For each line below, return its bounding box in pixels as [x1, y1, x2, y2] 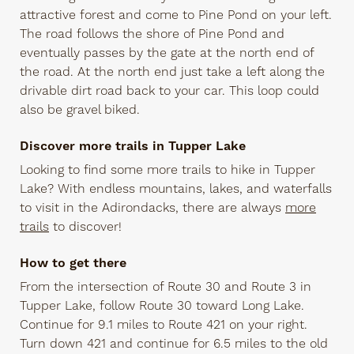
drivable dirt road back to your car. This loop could [20, 83, 319, 100]
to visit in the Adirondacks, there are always [20, 200, 285, 217]
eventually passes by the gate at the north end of [20, 45, 314, 62]
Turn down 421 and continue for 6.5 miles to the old [20, 336, 328, 352]
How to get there [20, 255, 126, 272]
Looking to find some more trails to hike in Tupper [20, 162, 315, 179]
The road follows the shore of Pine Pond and [20, 26, 284, 43]
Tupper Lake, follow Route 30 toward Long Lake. [20, 298, 304, 314]
